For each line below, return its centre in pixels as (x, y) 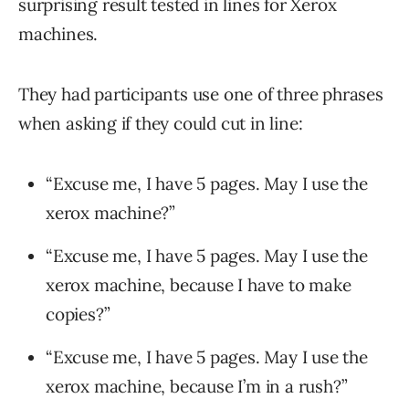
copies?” (78, 315)
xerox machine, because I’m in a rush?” (197, 387)
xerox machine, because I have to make (199, 285)
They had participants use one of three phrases (201, 94)
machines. (58, 34)
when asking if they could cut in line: (161, 124)
